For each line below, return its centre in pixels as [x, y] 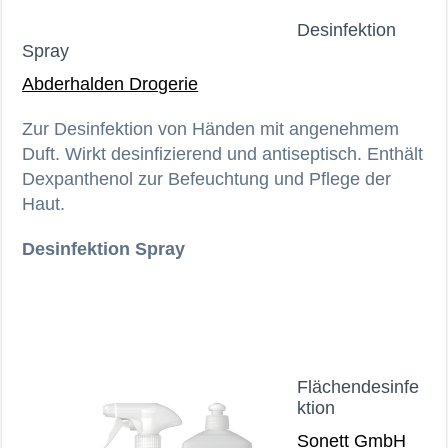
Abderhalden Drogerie [110, 83]
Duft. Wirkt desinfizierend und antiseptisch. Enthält [223, 153]
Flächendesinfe [358, 386]
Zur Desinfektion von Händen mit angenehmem [211, 128]
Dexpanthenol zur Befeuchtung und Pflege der [207, 178]
